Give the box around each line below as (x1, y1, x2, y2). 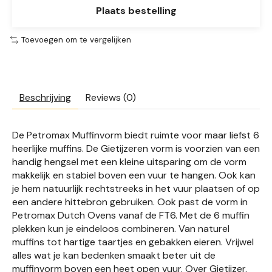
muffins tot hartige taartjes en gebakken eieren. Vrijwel (12, 236, 254, 249)
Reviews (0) (86, 91, 136, 104)
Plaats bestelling (95, 4, 177, 17)
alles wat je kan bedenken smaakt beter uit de (12, 249, 216, 262)
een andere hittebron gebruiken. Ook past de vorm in (12, 195, 248, 209)
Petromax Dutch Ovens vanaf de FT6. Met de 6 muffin (12, 209, 250, 222)
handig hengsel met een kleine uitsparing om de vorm (12, 155, 246, 169)
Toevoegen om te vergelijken (21, 34, 131, 45)
